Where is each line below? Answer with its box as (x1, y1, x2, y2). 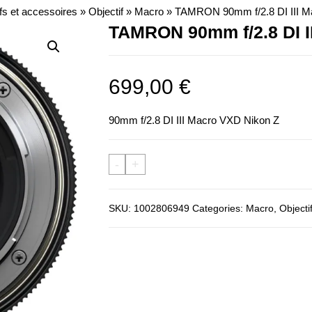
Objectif (88, 6, 123, 17)
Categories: (192, 203, 246, 214)
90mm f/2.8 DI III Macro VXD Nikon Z (108, 114, 279, 126)
